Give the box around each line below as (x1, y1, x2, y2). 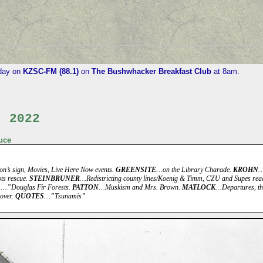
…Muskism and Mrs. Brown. (98, 183, 182, 192)
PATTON (72, 183, 99, 192)
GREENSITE (115, 166, 156, 174)
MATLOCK (181, 183, 215, 192)
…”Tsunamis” (43, 192, 86, 201)
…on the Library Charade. (156, 166, 233, 174)
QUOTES (15, 192, 44, 201)
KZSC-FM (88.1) (22, 67, 79, 76)
